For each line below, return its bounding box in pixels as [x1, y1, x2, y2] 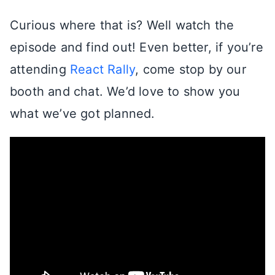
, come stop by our [135, 61, 246, 77]
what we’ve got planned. [10, 106, 155, 121]
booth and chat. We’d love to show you [10, 83, 241, 99]
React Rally [70, 61, 136, 77]
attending [10, 61, 70, 77]
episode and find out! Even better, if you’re [10, 39, 263, 55]
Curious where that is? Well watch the [10, 17, 234, 33]
